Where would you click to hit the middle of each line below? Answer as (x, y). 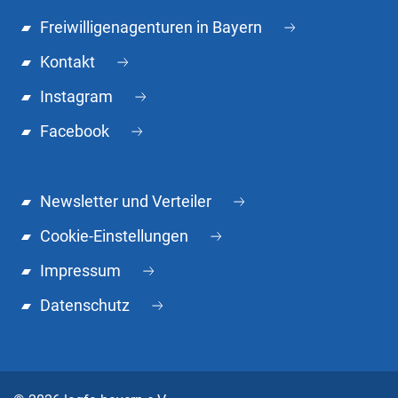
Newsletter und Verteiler (126, 202)
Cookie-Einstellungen (114, 236)
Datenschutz (85, 306)
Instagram (76, 97)
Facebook (75, 131)
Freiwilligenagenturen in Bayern (151, 28)
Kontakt (68, 62)
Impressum (80, 271)
